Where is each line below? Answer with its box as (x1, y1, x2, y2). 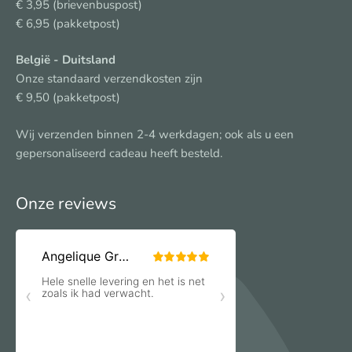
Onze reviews (16, 192, 116, 215)
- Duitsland (50, 52, 115, 68)
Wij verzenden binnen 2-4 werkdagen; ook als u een (16, 126, 294, 142)
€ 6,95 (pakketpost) (16, 15, 120, 31)
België (16, 52, 50, 68)
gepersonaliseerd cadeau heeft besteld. (16, 145, 222, 161)
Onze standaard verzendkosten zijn (16, 71, 203, 87)
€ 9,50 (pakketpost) (16, 90, 120, 106)
